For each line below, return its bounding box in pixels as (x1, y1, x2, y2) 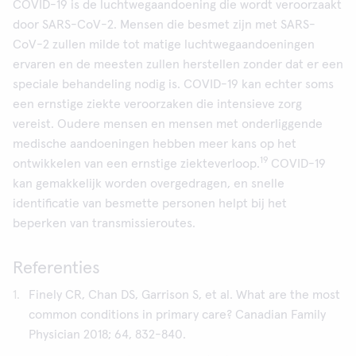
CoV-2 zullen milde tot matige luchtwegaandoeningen (13, 38, 315, 51)
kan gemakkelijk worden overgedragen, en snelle (13, 177, 284, 190)
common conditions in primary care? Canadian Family (29, 308, 326, 321)
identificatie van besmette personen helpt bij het (13, 197, 287, 210)
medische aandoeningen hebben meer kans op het (13, 137, 296, 150)
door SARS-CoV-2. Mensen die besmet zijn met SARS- (13, 18, 315, 31)
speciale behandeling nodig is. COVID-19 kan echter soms (13, 78, 334, 91)
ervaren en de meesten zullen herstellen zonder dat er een (13, 58, 343, 71)
